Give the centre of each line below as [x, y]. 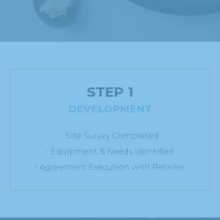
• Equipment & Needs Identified [110, 151]
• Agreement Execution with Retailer [110, 167]
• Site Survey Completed [110, 136]
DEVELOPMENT [110, 109]
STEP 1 [110, 92]
